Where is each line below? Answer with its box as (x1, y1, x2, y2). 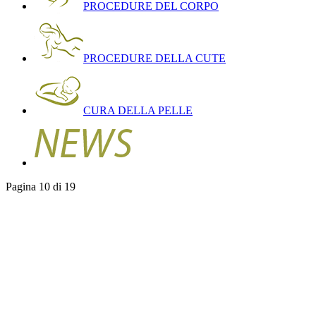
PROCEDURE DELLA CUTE (83, 51, 226, 64)
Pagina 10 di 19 (6, 180, 75, 193)
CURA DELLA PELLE (83, 104, 193, 116)
